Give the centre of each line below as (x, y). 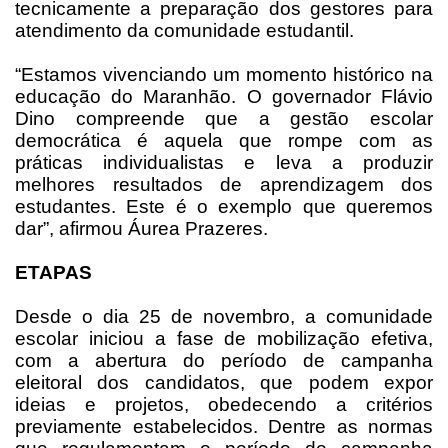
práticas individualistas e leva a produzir (224, 163)
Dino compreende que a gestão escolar (224, 119)
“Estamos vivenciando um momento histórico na (224, 75)
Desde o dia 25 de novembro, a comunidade (224, 317)
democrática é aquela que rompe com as (224, 141)
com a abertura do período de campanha (224, 361)
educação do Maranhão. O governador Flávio (224, 97)
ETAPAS (53, 273)
